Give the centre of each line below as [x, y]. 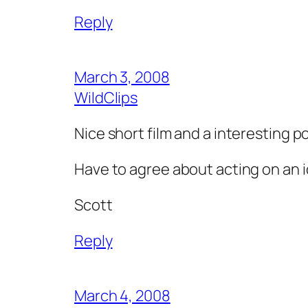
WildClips [106, 97]
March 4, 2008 [122, 295]
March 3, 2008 [122, 77]
